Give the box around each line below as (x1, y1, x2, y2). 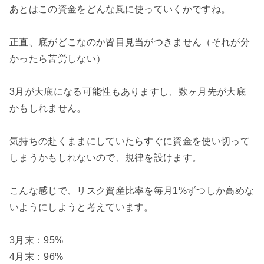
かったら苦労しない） (9, 53, 106, 64)
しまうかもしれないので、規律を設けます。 (9, 152, 202, 163)
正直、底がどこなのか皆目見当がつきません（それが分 (9, 37, 250, 47)
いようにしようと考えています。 (9, 202, 154, 212)
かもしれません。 (9, 103, 87, 113)
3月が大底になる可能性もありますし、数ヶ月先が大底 (9, 86, 246, 97)
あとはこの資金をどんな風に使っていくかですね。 (9, 4, 231, 14)
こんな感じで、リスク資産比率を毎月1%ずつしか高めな (9, 185, 255, 196)
